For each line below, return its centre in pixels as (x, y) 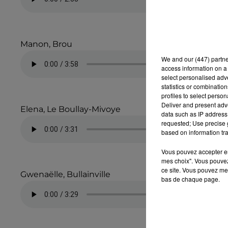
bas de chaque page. (191, 179)
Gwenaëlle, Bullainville (65, 175)
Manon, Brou (46, 44)
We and (173, 59)
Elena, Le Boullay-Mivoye (70, 109)
